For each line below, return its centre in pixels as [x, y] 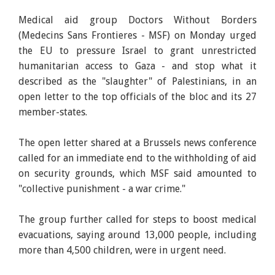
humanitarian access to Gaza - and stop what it [137, 66]
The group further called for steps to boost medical [137, 220]
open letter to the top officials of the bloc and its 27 [137, 97]
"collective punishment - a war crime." [102, 189]
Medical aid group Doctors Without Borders [137, 20]
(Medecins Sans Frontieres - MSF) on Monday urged [137, 36]
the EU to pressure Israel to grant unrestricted [137, 51]
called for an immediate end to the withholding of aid [137, 158]
